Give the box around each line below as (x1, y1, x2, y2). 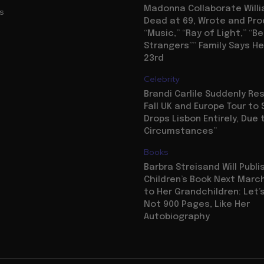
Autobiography (144, 212, 210, 222)
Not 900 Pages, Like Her (144, 200, 250, 210)
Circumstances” (144, 127, 217, 137)
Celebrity (144, 74, 179, 85)
